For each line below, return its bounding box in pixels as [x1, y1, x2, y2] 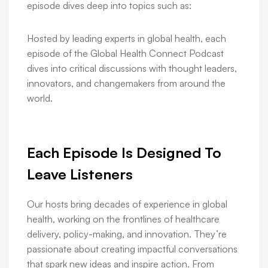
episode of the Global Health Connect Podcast [27, 47, 224, 60]
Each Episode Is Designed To [27, 144, 221, 162]
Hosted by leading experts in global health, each [27, 32, 226, 45]
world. [27, 92, 53, 105]
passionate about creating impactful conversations [27, 243, 237, 255]
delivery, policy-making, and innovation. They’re [27, 228, 227, 240]
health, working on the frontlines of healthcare [27, 213, 220, 226]
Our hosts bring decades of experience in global [27, 198, 227, 211]
